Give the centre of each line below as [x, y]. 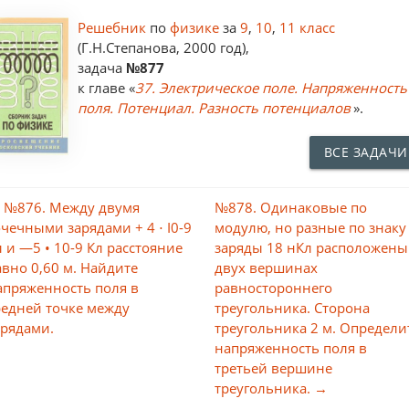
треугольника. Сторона [293, 307]
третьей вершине [274, 367]
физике [197, 27]
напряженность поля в [291, 347]
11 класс [308, 27]
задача [102, 67]
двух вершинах [267, 267]
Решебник [114, 27]
